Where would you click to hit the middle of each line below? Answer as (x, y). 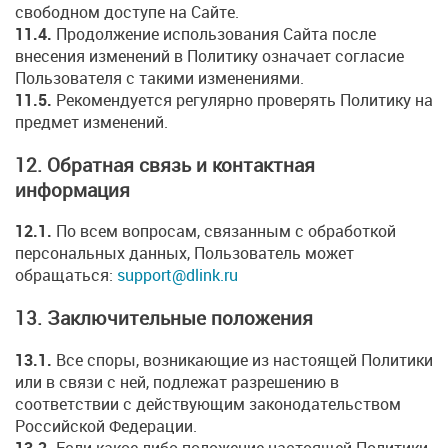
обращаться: (66, 275)
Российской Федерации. (106, 425)
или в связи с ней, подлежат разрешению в (177, 381)
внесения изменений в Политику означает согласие (209, 56)
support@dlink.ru (177, 275)
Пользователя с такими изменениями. (159, 78)
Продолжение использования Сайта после (214, 34)
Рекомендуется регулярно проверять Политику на (242, 100)
